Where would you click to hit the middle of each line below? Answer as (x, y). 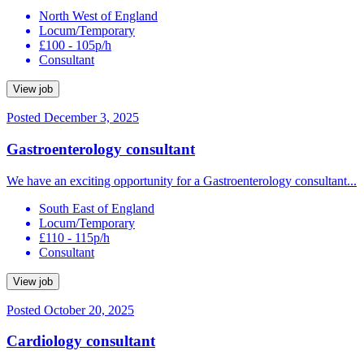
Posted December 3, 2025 (73, 118)
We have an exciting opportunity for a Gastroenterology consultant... (182, 180)
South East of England (97, 208)
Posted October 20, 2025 (70, 310)
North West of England (98, 16)
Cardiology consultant (81, 341)
